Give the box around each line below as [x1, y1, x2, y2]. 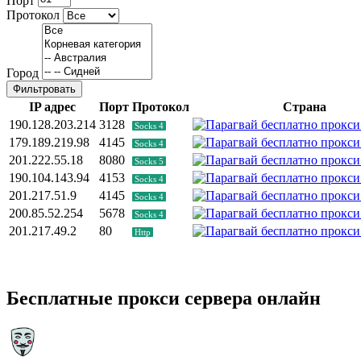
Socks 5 [135, 156, 164, 167]
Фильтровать [13, 83, 76, 96]
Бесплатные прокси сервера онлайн [6, 288, 321, 309]
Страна [282, 100, 326, 114]
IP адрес [29, 100, 76, 114]
